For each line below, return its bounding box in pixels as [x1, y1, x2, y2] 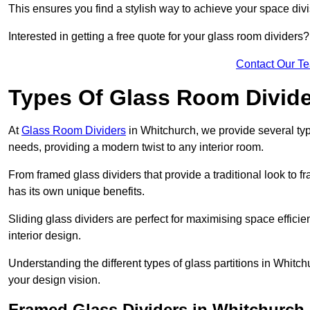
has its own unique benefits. [8, 185, 145, 198]
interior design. [8, 230, 81, 242]
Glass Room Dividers [21, 125, 126, 137]
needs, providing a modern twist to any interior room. [8, 141, 264, 154]
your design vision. [8, 274, 100, 286]
